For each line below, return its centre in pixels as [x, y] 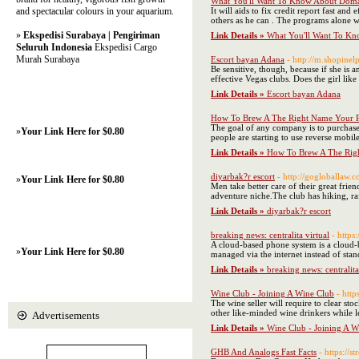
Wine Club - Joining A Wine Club [272, 293]
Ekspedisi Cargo [125, 47]
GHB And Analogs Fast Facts [264, 352]
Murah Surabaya [48, 59]
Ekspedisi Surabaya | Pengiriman [92, 35]
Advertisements [66, 315]
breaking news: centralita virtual [270, 235]
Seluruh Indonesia [54, 47]
